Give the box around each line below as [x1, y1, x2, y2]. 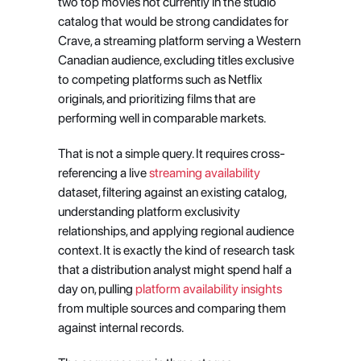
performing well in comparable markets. [57, 110, 266, 126]
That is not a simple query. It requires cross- [57, 146, 285, 161]
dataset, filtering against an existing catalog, [57, 185, 286, 200]
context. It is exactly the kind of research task [57, 243, 295, 258]
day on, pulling [57, 281, 133, 297]
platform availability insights [132, 281, 282, 297]
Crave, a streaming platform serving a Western [57, 33, 301, 48]
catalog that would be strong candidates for [57, 14, 288, 29]
